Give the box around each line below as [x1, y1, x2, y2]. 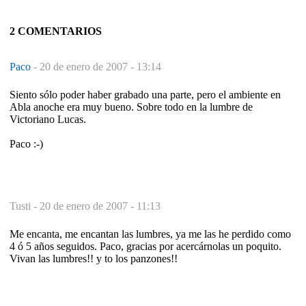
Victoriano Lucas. [10, 113, 86, 125]
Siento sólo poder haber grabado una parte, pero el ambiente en [10, 88, 281, 100]
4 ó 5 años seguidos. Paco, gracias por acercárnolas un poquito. [10, 240, 281, 252]
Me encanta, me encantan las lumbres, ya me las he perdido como [10, 227, 291, 240]
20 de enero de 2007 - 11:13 [40, 199, 161, 212]
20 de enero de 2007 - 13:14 [40, 60, 161, 72]
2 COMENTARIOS [10, 25, 102, 37]
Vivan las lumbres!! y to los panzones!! [10, 252, 178, 264]
